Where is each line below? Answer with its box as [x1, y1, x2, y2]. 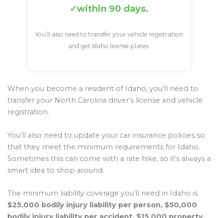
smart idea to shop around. [7, 165, 104, 175]
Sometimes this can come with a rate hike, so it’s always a [7, 154, 211, 163]
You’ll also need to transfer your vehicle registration [35, 31, 183, 38]
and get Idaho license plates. [68, 42, 150, 50]
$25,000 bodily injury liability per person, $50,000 [7, 200, 197, 210]
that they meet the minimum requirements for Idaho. [7, 142, 200, 151]
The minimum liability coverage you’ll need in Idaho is [7, 189, 198, 198]
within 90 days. [76, 3, 148, 15]
